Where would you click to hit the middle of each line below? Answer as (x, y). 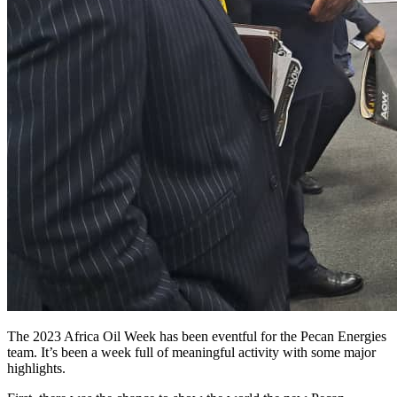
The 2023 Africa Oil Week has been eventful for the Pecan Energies (197, 336)
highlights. (36, 368)
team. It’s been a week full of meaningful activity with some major (191, 352)
